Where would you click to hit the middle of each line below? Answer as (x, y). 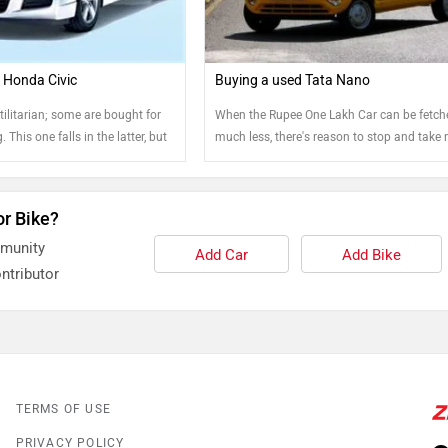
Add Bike (371, 255)
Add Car (221, 255)
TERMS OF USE (63, 409)
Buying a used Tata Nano (293, 81)
